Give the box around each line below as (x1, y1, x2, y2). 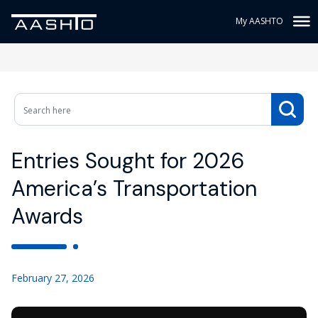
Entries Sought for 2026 (11, 147, 244, 175)
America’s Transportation (11, 175, 257, 202)
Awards (11, 202, 83, 230)
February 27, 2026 (11, 271, 94, 285)
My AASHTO (236, 15, 283, 27)
